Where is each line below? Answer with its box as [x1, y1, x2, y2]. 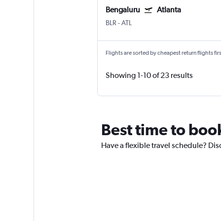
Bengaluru [105, 5, 140, 15]
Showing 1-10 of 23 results [105, 71, 193, 80]
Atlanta [156, 5, 181, 15]
